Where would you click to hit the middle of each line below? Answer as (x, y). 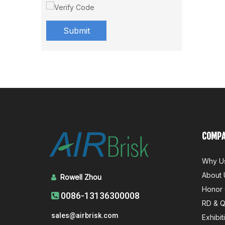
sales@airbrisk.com (85, 215)
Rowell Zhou (83, 177)
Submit (76, 31)
